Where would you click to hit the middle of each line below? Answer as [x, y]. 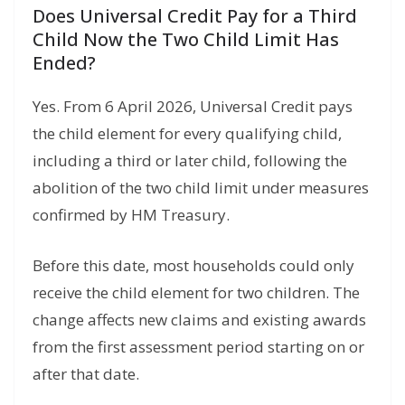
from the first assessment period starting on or [198, 346]
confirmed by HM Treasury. [131, 215]
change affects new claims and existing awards [199, 319]
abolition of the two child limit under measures [201, 188]
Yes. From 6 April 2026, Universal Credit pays [193, 107]
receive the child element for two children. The [196, 292]
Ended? [64, 63]
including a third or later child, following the [190, 161]
